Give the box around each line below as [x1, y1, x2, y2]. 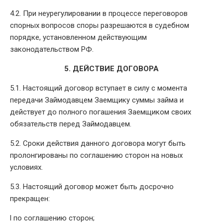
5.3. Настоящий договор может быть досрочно [10, 182, 174, 191]
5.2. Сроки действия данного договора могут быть [10, 138, 186, 148]
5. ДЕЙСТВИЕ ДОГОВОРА [64, 64, 159, 73]
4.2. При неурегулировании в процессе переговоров [10, 8, 188, 18]
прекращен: [10, 194, 50, 203]
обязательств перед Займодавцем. [10, 119, 131, 128]
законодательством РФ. [10, 44, 94, 54]
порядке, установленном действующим [10, 32, 147, 42]
